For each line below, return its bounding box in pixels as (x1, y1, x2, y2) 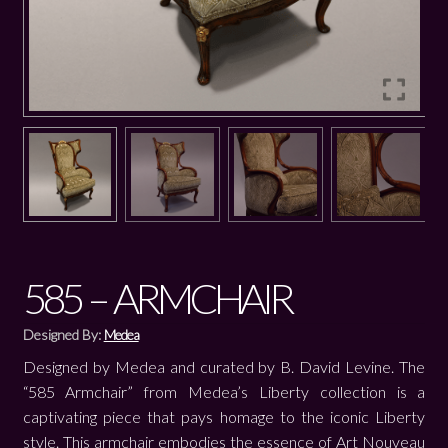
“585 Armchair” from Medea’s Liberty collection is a (22, 382, 426, 402)
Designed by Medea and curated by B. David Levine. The (22, 357, 426, 377)
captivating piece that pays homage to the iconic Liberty (22, 407, 426, 427)
